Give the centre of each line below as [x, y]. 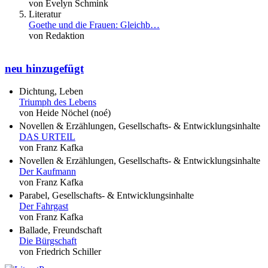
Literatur [45, 14]
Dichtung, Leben [51, 92]
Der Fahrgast [44, 206]
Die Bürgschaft [48, 241]
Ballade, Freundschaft [60, 230]
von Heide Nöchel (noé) [65, 113]
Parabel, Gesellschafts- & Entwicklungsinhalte [106, 196]
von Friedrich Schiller [60, 252]
